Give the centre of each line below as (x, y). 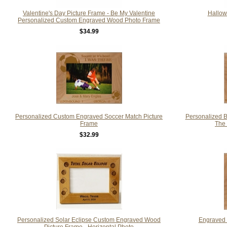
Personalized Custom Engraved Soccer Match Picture (89, 116)
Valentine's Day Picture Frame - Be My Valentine (89, 13)
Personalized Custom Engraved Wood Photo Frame (89, 20)
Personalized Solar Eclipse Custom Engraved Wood (89, 220)
